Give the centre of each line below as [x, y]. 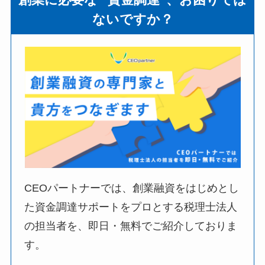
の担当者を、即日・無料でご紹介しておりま [131, 226]
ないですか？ [132, 19]
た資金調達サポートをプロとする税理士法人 [131, 207]
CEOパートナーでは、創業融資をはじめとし [132, 188]
